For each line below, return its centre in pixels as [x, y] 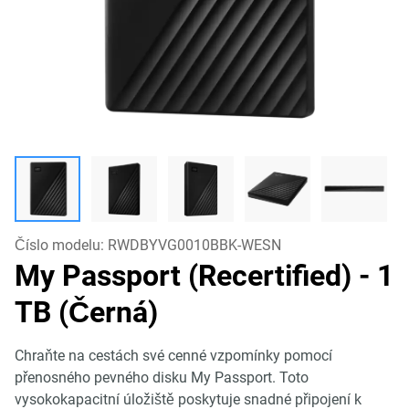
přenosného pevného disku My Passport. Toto [162, 378]
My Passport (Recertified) [187, 276]
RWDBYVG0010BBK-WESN [194, 245]
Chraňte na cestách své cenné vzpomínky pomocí [173, 356]
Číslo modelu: [61, 245]
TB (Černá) [86, 312]
